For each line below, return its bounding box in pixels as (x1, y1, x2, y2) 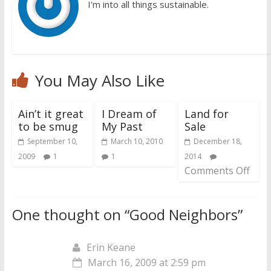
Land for (184, 106, 229, 121)
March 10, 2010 (110, 135, 163, 146)
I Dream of (101, 106, 157, 121)
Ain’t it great (18, 106, 83, 121)
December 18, (194, 135, 243, 146)
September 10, (27, 135, 77, 146)
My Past (101, 119, 143, 134)
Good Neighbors (129, 204, 238, 224)
